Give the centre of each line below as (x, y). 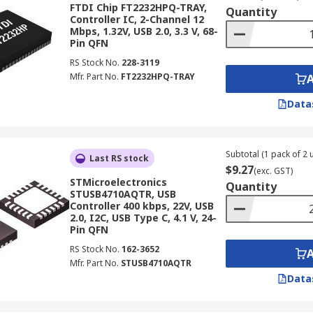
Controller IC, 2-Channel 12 (137, 19)
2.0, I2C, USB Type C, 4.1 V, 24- (143, 218)
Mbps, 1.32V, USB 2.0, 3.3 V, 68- (144, 31)
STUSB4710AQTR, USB (123, 194)
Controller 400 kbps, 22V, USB (141, 206)
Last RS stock (119, 158)
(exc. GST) (273, 171)
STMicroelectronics (118, 182)
